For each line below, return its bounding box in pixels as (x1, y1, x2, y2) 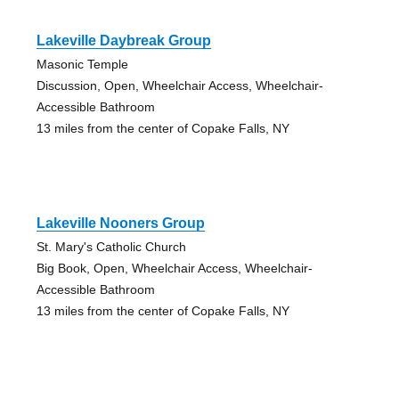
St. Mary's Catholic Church (36, 240, 186, 255)
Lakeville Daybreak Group (36, 33, 211, 49)
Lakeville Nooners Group (36, 216, 205, 232)
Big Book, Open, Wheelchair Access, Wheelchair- (36, 261, 313, 276)
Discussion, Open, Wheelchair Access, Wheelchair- (36, 78, 323, 94)
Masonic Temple (36, 57, 128, 72)
